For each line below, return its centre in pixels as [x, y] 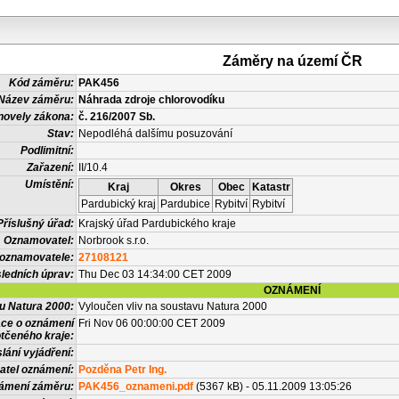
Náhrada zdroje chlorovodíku [151, 100]
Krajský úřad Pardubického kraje [157, 224]
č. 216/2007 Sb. [117, 117]
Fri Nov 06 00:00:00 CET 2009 [152, 323]
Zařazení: [50, 167]
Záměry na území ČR [292, 61]
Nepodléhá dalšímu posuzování [155, 134]
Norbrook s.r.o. [114, 240]
